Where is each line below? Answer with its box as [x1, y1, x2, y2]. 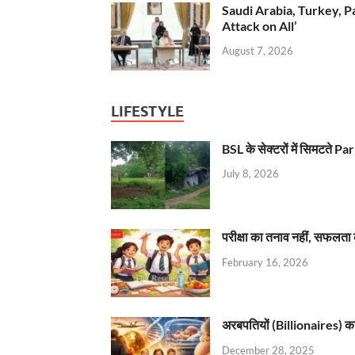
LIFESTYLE [111, 102, 184, 120]
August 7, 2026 [222, 44, 293, 58]
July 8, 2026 [222, 167, 279, 181]
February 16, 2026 [222, 255, 308, 269]
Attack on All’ [222, 17, 297, 33]
